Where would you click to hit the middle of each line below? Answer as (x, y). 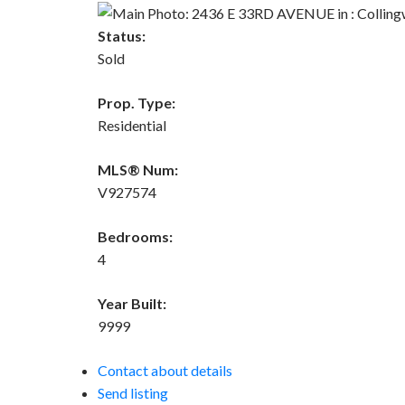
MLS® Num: (137, 169)
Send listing (132, 392)
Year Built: (132, 303)
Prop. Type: (136, 102)
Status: (121, 35)
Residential (132, 125)
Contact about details (165, 370)
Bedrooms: (135, 236)
